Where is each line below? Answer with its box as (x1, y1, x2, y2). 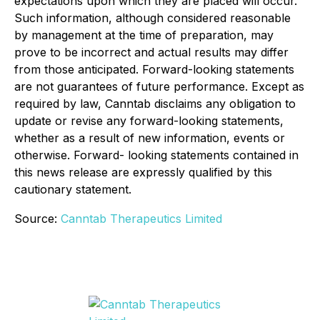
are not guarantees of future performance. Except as (14, 79, 304, 94)
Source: (14, 211, 61, 226)
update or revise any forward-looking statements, (14, 114, 284, 128)
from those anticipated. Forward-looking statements (14, 62, 294, 76)
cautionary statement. (14, 182, 131, 196)
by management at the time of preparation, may (14, 28, 274, 42)
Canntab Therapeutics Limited (61, 211, 222, 226)
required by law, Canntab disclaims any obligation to (14, 96, 296, 111)
